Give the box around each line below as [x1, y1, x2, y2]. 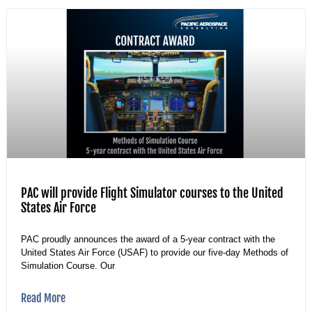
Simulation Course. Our [21, 260, 115, 271]
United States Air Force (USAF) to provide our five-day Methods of [21, 247, 288, 258]
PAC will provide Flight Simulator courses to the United [21, 185, 283, 201]
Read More [21, 290, 65, 305]
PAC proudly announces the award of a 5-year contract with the [21, 233, 275, 244]
